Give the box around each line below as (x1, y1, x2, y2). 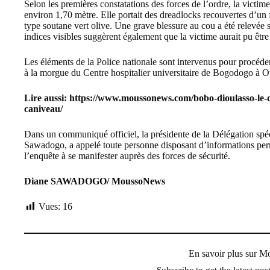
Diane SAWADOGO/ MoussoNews (24, 175, 165, 186)
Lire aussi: (24, 92, 69, 103)
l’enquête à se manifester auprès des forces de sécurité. (24, 150, 230, 161)
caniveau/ (24, 103, 63, 114)
